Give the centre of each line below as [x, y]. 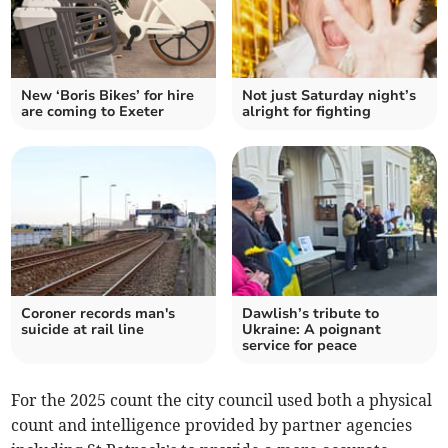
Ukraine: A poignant [311, 330]
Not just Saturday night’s [329, 96]
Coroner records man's [98, 314]
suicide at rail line [83, 330]
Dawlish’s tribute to [310, 314]
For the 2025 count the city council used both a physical [222, 400]
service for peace [299, 346]
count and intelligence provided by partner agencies [212, 425]
